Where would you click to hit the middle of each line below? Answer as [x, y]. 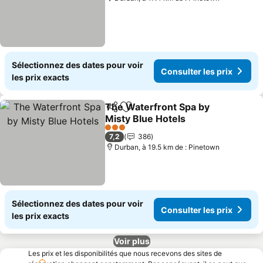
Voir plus [131, 241]
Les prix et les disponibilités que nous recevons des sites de [125, 253]
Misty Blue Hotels [146, 119]
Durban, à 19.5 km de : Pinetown [167, 147]
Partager [122, 112]
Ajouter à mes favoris [173, 113]
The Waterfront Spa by [158, 107]
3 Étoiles [119, 131]
